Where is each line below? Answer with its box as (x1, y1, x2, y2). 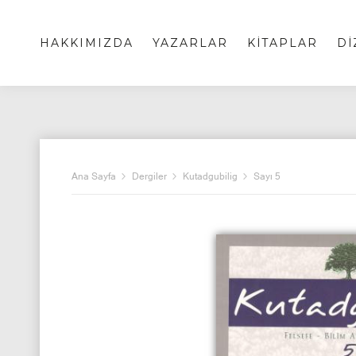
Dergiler (131, 171, 167, 182)
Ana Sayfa (71, 171, 116, 182)
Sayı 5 (253, 171, 281, 182)
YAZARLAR (152, 36, 228, 50)
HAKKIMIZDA (39, 36, 133, 50)
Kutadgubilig (182, 171, 238, 182)
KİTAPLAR (246, 36, 318, 50)
